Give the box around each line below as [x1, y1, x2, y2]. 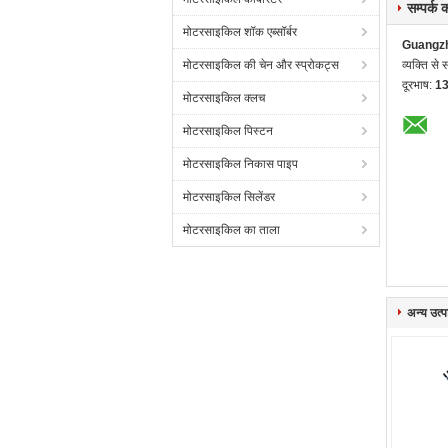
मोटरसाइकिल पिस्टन [183, 124, 273, 138]
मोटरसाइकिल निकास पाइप [183, 157, 298, 171]
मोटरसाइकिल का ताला [183, 223, 280, 237]
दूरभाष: [402, 78, 435, 92]
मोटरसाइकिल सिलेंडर [183, 190, 275, 204]
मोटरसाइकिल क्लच [183, 91, 265, 105]
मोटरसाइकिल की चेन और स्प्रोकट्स [183, 58, 339, 72]
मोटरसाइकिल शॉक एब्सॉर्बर [183, 25, 297, 39]
